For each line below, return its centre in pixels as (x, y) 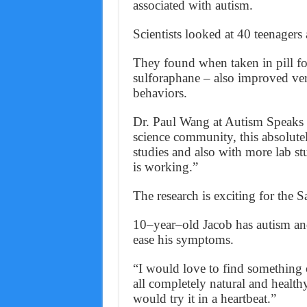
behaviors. (160, 93)
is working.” (165, 167)
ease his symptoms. (183, 240)
